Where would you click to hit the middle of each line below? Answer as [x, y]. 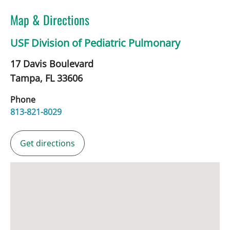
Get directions [47, 143]
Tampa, [28, 78]
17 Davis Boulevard [52, 63]
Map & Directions [50, 19]
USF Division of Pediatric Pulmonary [95, 43]
